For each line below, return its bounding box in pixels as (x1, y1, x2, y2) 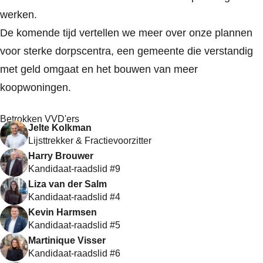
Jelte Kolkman (28, 122, 92, 133)
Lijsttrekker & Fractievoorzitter (28, 135, 151, 146)
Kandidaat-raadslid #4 (28, 191, 120, 202)
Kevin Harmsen (28, 207, 97, 217)
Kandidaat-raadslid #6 (28, 248, 120, 258)
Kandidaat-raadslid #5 (28, 220, 120, 230)
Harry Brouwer (28, 150, 93, 161)
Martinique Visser (28, 235, 106, 245)
